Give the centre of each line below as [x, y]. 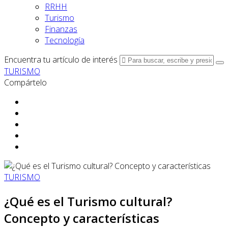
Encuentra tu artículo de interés [61, 60]
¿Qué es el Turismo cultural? [88, 201]
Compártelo [25, 82]
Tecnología [65, 40]
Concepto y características [82, 218]
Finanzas [61, 29]
